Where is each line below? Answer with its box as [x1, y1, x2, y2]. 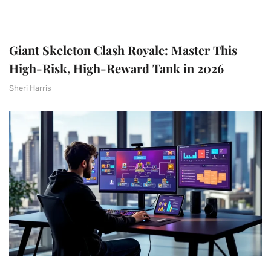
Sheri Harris [9, 83, 51, 93]
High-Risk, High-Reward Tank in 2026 [9, 59, 224, 76]
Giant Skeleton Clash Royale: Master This [9, 41, 237, 58]
